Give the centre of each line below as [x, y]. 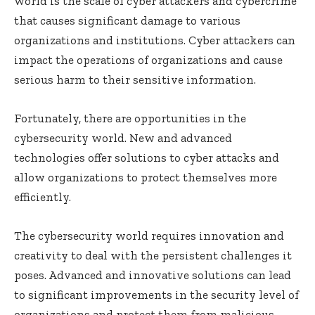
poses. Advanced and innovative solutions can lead [153, 275]
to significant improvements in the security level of [156, 294]
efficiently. [43, 197]
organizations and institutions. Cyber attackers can [155, 40]
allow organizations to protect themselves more [146, 177]
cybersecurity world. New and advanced [123, 137]
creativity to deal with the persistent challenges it [153, 255]
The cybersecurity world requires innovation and [149, 235]
